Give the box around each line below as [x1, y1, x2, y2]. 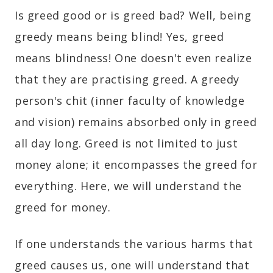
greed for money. [15, 199, 111, 214]
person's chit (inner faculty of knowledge [15, 93, 245, 108]
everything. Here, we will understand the [15, 178, 243, 193]
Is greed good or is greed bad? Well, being [15, 7, 252, 23]
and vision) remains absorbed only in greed [15, 114, 257, 129]
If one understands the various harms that [15, 236, 253, 251]
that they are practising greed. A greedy [15, 71, 240, 87]
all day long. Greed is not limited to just [15, 135, 238, 151]
